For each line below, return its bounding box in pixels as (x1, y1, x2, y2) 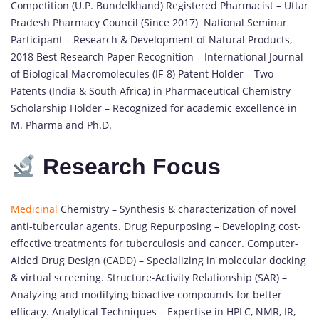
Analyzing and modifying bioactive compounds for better (11, 287, 282, 301)
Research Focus (36, 154, 228, 180)
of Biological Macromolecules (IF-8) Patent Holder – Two (11, 66, 273, 80)
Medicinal (11, 202, 58, 216)
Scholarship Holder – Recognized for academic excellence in (11, 100, 297, 115)
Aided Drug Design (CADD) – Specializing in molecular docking (11, 253, 306, 267)
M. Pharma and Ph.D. (11, 117, 112, 132)
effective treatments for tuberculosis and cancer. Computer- (11, 236, 298, 250)
